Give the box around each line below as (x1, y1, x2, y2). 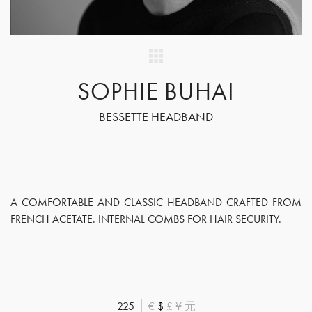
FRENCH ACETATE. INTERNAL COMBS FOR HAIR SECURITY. (10, 212, 281, 226)
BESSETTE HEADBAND (99, 109, 213, 125)
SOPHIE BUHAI (77, 75, 235, 107)
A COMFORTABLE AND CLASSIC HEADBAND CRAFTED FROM (10, 195, 302, 210)
